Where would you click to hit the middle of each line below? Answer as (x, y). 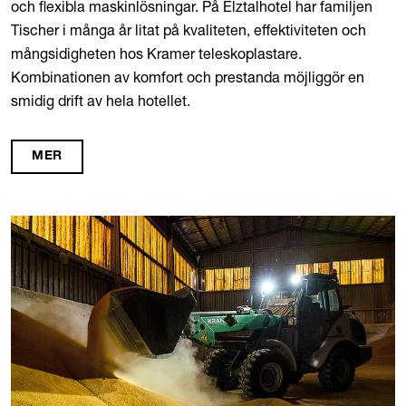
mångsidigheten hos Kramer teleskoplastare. (156, 54)
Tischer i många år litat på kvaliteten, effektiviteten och (188, 30)
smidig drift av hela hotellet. (101, 101)
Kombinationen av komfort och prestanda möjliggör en (188, 77)
